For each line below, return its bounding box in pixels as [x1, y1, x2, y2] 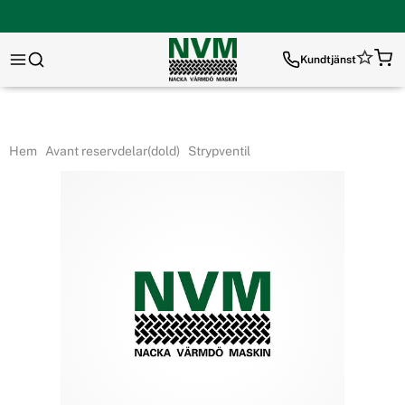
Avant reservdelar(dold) [42, 144, 180, 158]
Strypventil [184, 144, 250, 158]
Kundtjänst [300, 53, 356, 66]
